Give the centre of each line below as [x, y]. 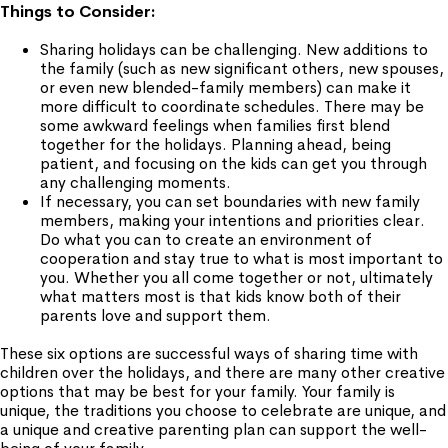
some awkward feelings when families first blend [215, 125]
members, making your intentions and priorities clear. [232, 220]
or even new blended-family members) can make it [225, 87]
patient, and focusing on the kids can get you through [233, 163]
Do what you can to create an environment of [206, 239]
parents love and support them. [155, 315]
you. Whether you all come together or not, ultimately [236, 277]
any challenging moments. [135, 182]
